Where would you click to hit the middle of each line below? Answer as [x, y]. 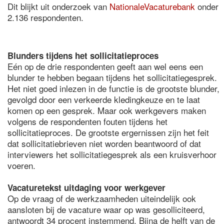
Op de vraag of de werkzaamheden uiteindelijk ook [102, 198]
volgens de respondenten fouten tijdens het [87, 121]
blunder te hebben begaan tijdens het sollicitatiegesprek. [112, 77]
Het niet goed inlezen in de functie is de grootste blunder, [113, 88]
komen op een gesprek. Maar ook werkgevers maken [107, 110]
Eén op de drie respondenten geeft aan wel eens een [105, 66]
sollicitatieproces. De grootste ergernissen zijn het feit [108, 132]
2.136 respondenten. [45, 17]
